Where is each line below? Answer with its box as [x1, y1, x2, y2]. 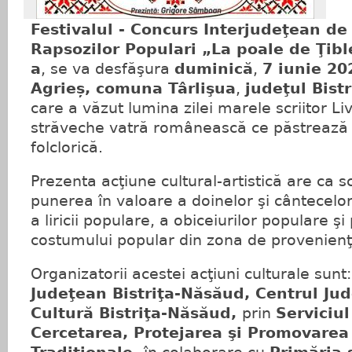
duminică [174, 60, 254, 77]
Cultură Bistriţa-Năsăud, [31, 305, 243, 321]
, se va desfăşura [41, 60, 175, 77]
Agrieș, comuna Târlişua [31, 80, 236, 97]
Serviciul [276, 305, 350, 321]
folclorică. [31, 139, 104, 156]
